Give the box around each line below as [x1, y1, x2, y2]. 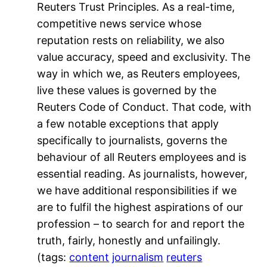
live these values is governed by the [37, 84, 217, 97]
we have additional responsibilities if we [37, 184, 237, 197]
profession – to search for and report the [37, 218, 245, 231]
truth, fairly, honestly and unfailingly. [37, 234, 221, 247]
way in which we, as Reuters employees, [37, 67, 241, 80]
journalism [112, 251, 164, 264]
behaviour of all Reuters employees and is [37, 151, 247, 164]
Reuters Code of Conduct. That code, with [37, 101, 252, 114]
